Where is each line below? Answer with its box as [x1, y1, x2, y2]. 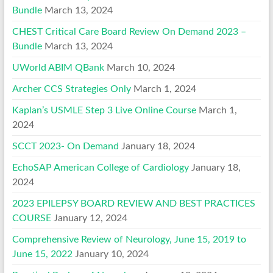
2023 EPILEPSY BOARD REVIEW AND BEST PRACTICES [12, 198, 255, 208]
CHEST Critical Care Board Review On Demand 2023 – [12, 26, 246, 37]
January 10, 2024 [74, 249, 149, 259]
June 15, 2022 [12, 249, 73, 259]
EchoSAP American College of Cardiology [12, 162, 189, 172]
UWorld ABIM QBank [12, 62, 104, 73]
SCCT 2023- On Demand [12, 141, 119, 151]
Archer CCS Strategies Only [12, 83, 131, 94]
